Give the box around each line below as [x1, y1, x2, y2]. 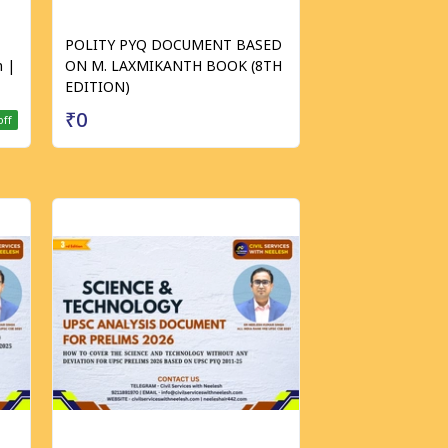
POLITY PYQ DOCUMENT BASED [65, 35, 282, 54]
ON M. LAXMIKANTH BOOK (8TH [65, 56, 282, 75]
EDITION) [65, 77, 130, 96]
